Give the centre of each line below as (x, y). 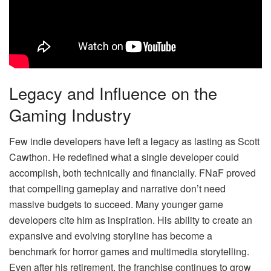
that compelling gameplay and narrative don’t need (117, 189)
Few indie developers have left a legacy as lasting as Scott (134, 142)
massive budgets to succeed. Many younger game (116, 204)
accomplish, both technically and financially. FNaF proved (132, 173)
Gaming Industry (70, 114)
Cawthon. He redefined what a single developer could (124, 157)
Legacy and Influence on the (113, 93)
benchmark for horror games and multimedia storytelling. (129, 252)
